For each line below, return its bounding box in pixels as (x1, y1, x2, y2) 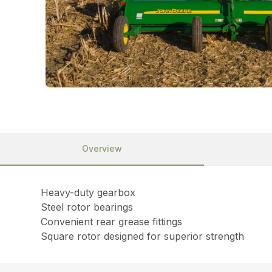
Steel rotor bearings (41, 200, 134, 213)
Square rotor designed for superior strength (41, 229, 245, 242)
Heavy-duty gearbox (41, 186, 136, 199)
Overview (82, 143, 122, 154)
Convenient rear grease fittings (41, 215, 183, 228)
